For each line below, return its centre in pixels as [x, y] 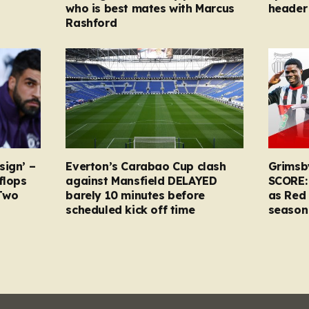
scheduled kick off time [130, 209]
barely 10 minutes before [135, 195]
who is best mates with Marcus [150, 9]
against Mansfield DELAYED [141, 180]
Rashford [91, 23]
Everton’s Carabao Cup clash [146, 166]
